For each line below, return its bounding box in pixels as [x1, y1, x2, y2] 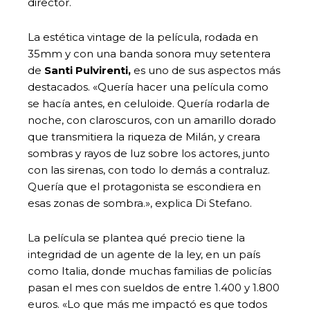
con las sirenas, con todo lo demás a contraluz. [28, 163, 270, 176]
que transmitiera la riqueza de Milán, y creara [28, 129, 260, 143]
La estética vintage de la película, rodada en [28, 30, 258, 44]
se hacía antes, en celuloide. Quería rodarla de [28, 96, 270, 110]
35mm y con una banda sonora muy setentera [28, 46, 271, 60]
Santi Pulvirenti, [44, 63, 131, 77]
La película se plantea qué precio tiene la [28, 230, 245, 244]
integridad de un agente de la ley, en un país [28, 247, 260, 261]
